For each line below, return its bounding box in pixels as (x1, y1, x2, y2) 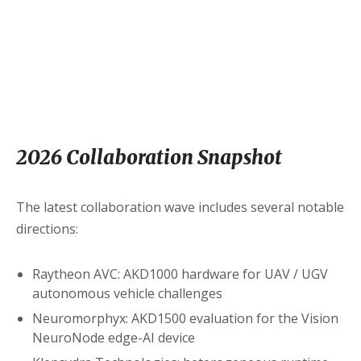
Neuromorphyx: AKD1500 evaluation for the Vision (32, 309, 338, 328)
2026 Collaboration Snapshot (16, 145, 282, 171)
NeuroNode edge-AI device (32, 329, 195, 347)
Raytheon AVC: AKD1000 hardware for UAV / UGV (32, 265, 328, 284)
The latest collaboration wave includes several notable (16, 198, 344, 217)
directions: (16, 220, 78, 239)
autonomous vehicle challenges (32, 284, 222, 303)
